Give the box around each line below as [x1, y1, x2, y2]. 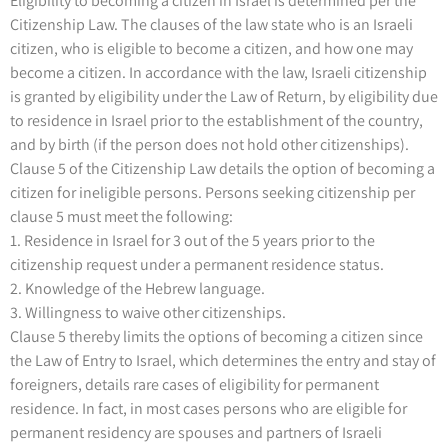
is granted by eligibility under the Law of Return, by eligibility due [10, 85, 438, 107]
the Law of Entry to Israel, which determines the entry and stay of [10, 349, 436, 371]
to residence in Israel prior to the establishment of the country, [10, 109, 423, 131]
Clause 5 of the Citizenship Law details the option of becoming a [10, 157, 435, 179]
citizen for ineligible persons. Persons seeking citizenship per [10, 181, 415, 203]
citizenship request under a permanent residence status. [10, 253, 384, 275]
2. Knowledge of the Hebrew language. [10, 277, 265, 299]
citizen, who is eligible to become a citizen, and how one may [10, 37, 413, 59]
